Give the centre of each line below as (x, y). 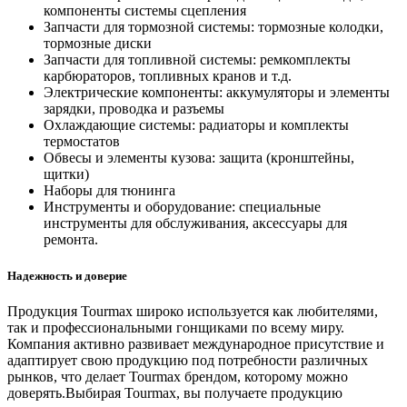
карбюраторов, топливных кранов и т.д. (168, 76)
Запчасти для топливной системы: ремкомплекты (197, 60)
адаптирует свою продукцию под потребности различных (188, 360)
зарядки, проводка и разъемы (134, 109)
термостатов (82, 142)
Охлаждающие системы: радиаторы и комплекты (196, 125)
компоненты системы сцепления (145, 11)
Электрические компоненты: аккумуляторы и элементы (217, 93)
